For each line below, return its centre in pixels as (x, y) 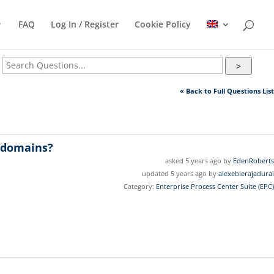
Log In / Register (85, 24)
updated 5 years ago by (180, 174)
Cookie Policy (163, 24)
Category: (139, 187)
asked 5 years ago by (199, 161)
